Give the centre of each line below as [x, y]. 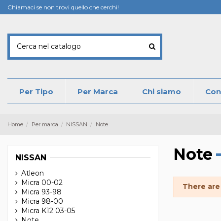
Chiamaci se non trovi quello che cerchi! [63, 7]
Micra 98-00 [42, 202]
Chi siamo [162, 91]
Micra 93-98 [41, 192]
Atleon [33, 173]
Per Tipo [36, 91]
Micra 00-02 [42, 183]
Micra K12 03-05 [48, 211]
